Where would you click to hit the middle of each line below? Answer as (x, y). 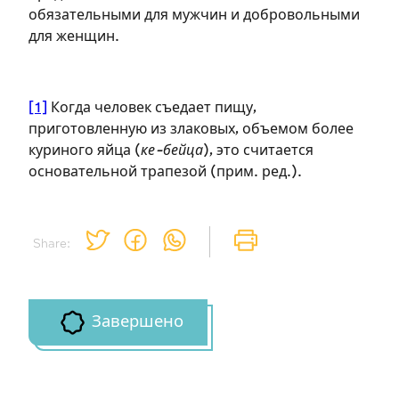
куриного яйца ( (85, 151)
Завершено (137, 322)
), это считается (258, 151)
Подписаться (128, 19)
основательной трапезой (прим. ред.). (165, 173)
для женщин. (74, 37)
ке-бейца (172, 151)
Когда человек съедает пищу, (152, 109)
